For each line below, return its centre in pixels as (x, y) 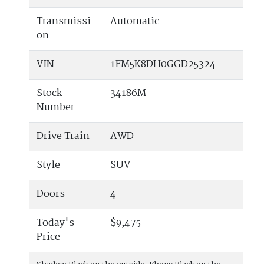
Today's (55, 223)
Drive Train (63, 137)
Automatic (135, 22)
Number (56, 108)
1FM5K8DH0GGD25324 (163, 65)
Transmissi (64, 22)
